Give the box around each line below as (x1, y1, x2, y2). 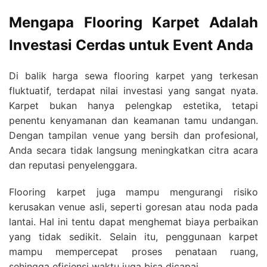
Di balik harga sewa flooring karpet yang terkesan (9, 69, 258, 82)
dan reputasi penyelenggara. (9, 159, 137, 171)
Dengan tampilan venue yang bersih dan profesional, (9, 129, 258, 141)
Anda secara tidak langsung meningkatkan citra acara (9, 144, 258, 156)
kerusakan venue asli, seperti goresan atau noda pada (9, 200, 258, 213)
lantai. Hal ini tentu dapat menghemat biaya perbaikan (9, 215, 258, 228)
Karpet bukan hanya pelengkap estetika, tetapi (9, 99, 258, 111)
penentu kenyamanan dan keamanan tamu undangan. (9, 114, 258, 126)
